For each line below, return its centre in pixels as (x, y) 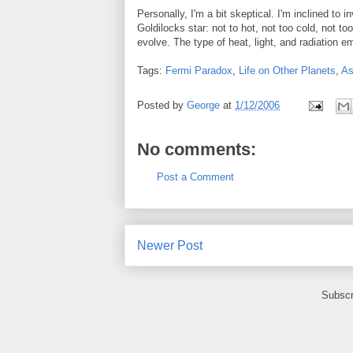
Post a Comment (195, 177)
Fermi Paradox (199, 71)
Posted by (162, 106)
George (203, 106)
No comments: (197, 149)
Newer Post (170, 245)
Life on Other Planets (287, 71)
